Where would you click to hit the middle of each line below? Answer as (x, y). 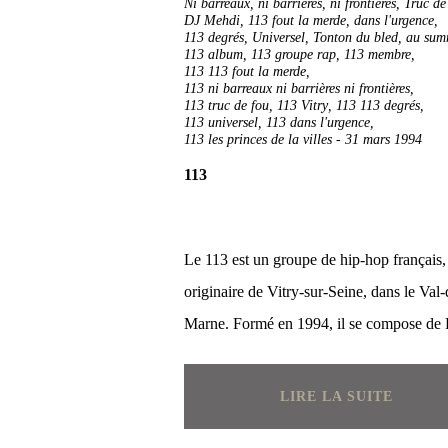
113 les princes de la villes (258, 139)
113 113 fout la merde (245, 71)
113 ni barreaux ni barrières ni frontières (297, 88)
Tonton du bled (355, 37)
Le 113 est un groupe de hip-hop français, (315, 259)
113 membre (377, 54)
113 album (213, 54)
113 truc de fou (226, 105)
